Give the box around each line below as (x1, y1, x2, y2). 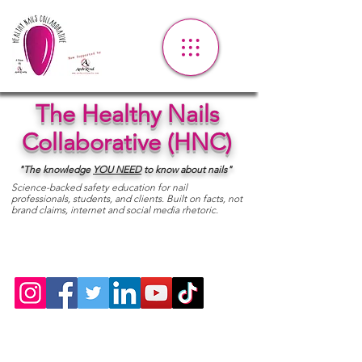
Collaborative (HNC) (22, 128, 232, 156)
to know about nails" (144, 163, 232, 175)
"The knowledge (19, 163, 93, 175)
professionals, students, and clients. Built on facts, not (11, 192, 242, 204)
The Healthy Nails (35, 99, 219, 128)
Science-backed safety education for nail (11, 181, 187, 193)
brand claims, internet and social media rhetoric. (11, 204, 218, 216)
